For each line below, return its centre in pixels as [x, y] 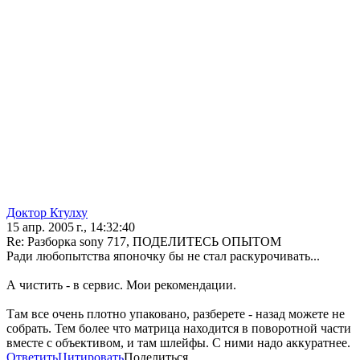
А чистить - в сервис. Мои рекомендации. [121, 285]
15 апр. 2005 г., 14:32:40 [71, 227]
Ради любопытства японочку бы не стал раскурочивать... [163, 256]
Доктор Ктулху [47, 213]
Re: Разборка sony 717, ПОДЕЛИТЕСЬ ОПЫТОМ [144, 242]
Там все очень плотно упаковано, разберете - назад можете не [176, 314]
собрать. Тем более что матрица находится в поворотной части [179, 329]
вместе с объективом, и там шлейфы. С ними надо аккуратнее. [178, 343]
